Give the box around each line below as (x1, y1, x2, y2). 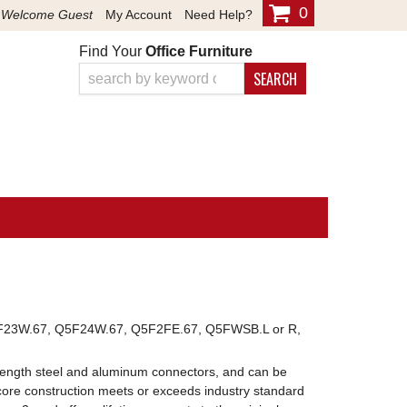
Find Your (78, 44, 145, 59)
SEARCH (253, 68, 297, 90)
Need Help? (184, 7, 253, 22)
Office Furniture (144, 44, 253, 59)
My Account (105, 7, 172, 22)
